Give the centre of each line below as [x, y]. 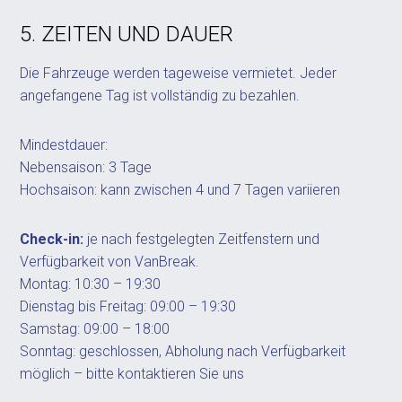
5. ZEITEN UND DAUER [127, 34]
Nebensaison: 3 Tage [86, 167]
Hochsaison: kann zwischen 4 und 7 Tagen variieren [180, 190]
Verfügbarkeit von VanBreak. [110, 262]
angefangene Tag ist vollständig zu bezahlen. [160, 96]
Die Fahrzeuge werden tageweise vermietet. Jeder [179, 73]
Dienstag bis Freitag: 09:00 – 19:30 [128, 306]
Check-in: [52, 239]
